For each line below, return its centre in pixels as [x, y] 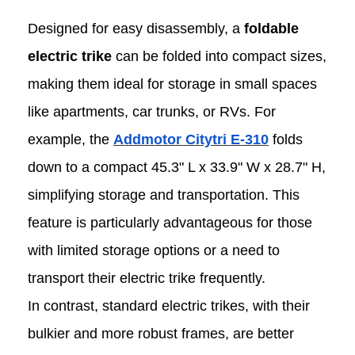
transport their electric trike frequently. [147, 278]
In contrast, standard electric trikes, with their [169, 305]
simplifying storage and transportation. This [164, 195]
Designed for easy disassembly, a [134, 28]
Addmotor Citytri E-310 [191, 139]
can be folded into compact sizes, [219, 56]
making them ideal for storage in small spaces [172, 84]
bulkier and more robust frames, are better [161, 333]
